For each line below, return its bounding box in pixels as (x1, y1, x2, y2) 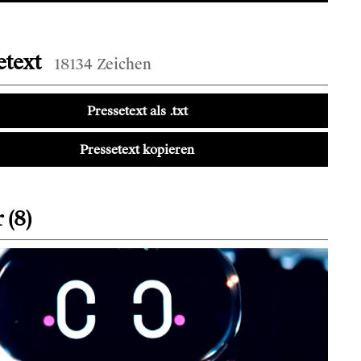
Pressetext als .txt (86, 102, 188, 119)
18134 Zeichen (54, 55, 152, 74)
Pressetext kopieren (80, 141, 194, 158)
